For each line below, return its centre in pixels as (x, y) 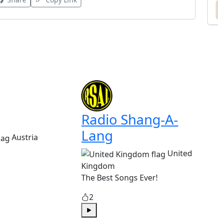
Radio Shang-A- (130, 119)
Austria (25, 137)
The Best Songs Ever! (120, 177)
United (180, 154)
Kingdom (98, 166)
